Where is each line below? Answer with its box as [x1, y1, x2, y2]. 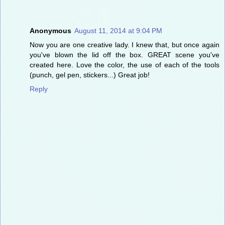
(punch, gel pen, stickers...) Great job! [30, 71, 150, 79]
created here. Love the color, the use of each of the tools [30, 61, 219, 69]
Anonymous [30, 27, 71, 35]
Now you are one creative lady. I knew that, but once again [30, 41, 219, 49]
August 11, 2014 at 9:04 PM [74, 27, 162, 35]
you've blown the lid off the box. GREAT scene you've [30, 51, 219, 59]
